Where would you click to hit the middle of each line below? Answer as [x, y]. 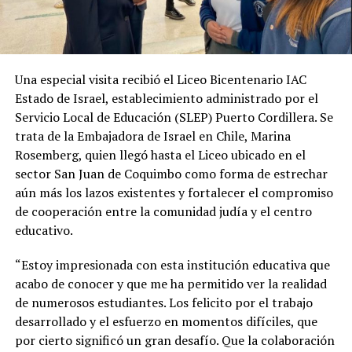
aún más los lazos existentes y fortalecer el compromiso [174, 192]
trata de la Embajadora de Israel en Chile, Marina [152, 136]
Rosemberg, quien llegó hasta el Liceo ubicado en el [160, 154]
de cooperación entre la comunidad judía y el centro [163, 211]
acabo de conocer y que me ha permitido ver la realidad [170, 283]
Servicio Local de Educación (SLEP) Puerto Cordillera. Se [174, 117]
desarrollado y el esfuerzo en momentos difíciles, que [166, 321]
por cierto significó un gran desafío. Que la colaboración [174, 340]
